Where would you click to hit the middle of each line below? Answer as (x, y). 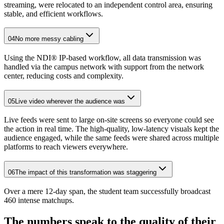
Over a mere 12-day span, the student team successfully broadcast (107, 191)
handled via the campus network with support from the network (104, 66)
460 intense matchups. (39, 200)
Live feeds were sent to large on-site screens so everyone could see (109, 120)
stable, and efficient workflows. (53, 13)
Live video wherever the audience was (70, 101)
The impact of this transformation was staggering (86, 172)
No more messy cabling (49, 39)
